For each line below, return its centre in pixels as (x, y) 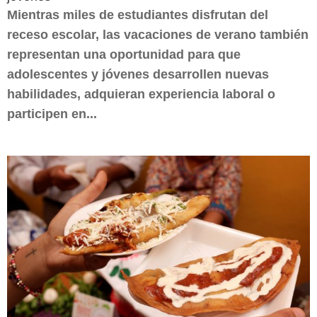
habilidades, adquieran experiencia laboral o (141, 94)
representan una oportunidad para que (124, 54)
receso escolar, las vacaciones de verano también (158, 35)
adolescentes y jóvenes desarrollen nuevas (138, 74)
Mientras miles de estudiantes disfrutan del (138, 15)
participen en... (52, 114)
